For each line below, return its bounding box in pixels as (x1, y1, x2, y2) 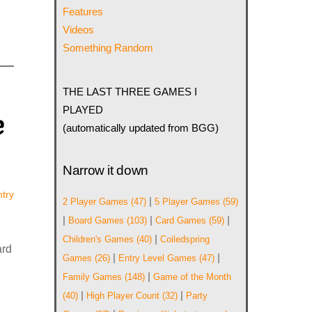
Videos (63, 24, 95, 36)
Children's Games (63, 234, 134, 245)
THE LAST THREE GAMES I (63, 85, 198, 97)
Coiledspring (160, 234, 210, 245)
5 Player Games (155, 196, 221, 208)
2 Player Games (63, 196, 129, 208)
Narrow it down (63, 163, 148, 178)
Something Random (63, 42, 154, 54)
